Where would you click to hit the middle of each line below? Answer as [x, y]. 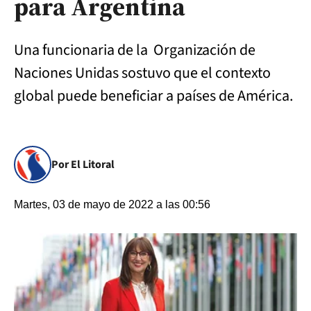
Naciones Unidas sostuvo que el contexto [142, 73]
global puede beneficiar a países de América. [153, 96]
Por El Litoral [83, 165]
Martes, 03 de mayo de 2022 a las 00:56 [112, 204]
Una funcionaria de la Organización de [135, 50]
